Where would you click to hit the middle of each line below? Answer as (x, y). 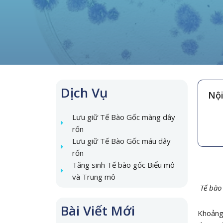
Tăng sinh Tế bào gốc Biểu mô (123, 165)
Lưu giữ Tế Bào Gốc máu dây (121, 141)
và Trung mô (94, 177)
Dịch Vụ (84, 93)
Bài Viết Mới (98, 211)
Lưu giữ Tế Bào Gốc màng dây (123, 117)
